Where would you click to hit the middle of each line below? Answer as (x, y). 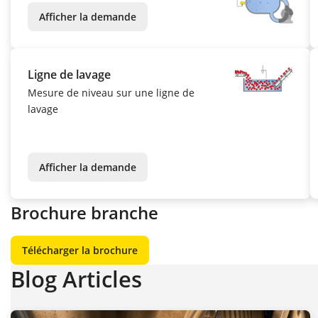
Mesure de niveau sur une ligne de (111, 93)
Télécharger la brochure (80, 250)
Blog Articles (76, 279)
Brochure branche (84, 213)
